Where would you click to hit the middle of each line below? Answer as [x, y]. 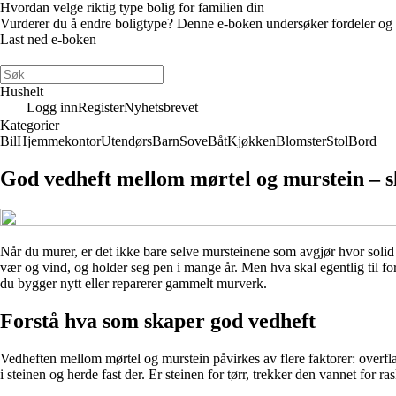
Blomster [301, 141]
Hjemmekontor [59, 141]
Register [101, 107]
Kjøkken [251, 141]
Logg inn [52, 107]
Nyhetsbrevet [161, 107]
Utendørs [126, 141]
